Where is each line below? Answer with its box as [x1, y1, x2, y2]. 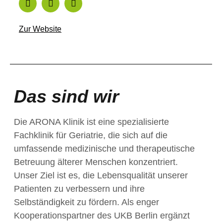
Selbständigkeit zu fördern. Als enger [14, 197, 159, 207]
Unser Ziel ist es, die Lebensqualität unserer [14, 170, 188, 180]
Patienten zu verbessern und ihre [14, 184, 145, 194]
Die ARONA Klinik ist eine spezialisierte [14, 117, 169, 127]
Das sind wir [14, 86, 119, 107]
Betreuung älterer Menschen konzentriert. [14, 157, 178, 167]
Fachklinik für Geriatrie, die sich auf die [14, 130, 167, 140]
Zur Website [19, 25, 61, 33]
